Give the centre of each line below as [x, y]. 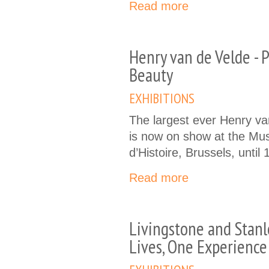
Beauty [151, 74]
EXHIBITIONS [162, 98]
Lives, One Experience [198, 246]
